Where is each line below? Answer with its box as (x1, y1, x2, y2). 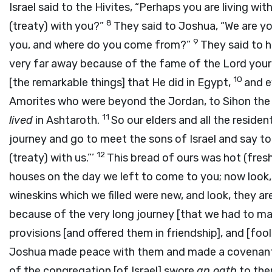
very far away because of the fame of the (9, 57, 223, 70)
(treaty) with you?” (9, 19, 106, 33)
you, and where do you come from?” (9, 38, 193, 52)
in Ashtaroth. (33, 114, 102, 127)
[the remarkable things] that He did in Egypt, (9, 76, 233, 89)
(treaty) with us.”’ (9, 151, 97, 165)
